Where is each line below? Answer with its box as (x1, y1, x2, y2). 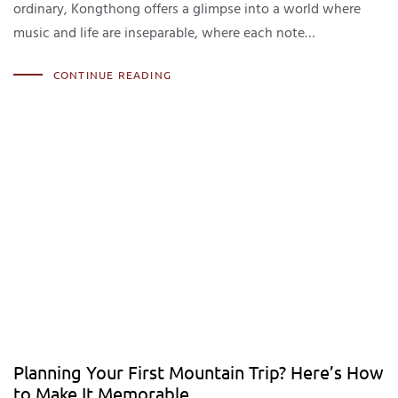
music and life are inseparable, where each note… (13, 20, 315, 44)
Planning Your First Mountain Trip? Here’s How (13, 360, 384, 383)
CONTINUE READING (52, 68, 171, 83)
